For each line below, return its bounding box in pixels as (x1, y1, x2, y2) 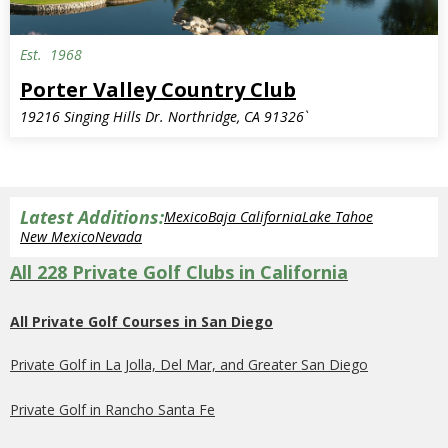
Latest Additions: (20, 204, 164, 229)
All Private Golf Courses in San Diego (10, 311, 273, 331)
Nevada (95, 226, 142, 246)
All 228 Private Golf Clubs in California (10, 259, 348, 284)
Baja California (208, 206, 302, 226)
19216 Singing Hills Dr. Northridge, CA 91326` (20, 106, 308, 126)
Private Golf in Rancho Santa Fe (10, 399, 215, 419)
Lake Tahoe (302, 206, 373, 226)
